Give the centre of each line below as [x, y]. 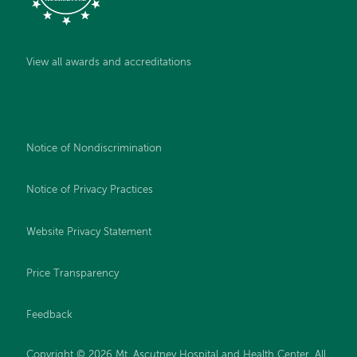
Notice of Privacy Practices [90, 190]
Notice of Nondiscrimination [94, 148]
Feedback [50, 316]
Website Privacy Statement [89, 232]
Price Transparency [73, 274]
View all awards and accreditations [109, 63]
